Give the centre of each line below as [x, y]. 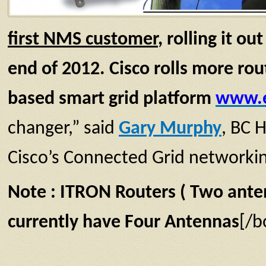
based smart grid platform [110, 99]
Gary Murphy [170, 129]
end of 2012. [56, 69]
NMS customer [99, 39]
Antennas [202, 222]
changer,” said [63, 129]
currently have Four [86, 222]
